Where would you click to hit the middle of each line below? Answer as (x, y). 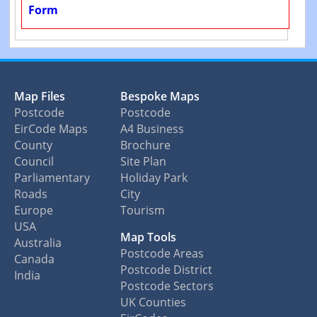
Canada (34, 259)
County (33, 145)
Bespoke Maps (160, 97)
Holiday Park (154, 178)
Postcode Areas (162, 254)
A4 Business (152, 129)
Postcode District (166, 270)
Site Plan (143, 162)
